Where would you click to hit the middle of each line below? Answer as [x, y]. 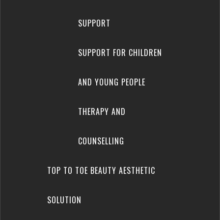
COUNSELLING [101, 141]
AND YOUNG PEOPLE [111, 82]
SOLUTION [64, 200]
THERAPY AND [102, 111]
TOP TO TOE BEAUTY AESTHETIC [101, 170]
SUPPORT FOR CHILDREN [120, 53]
